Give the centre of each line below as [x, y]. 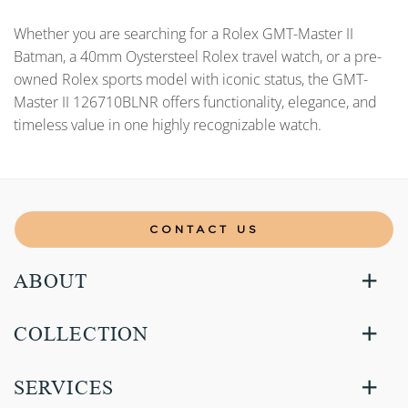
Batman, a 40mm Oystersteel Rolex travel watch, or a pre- [198, 57]
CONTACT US [204, 229]
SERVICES [64, 387]
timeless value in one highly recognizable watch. [168, 125]
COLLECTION [81, 334]
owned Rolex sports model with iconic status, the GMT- [191, 80]
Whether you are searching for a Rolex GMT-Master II [184, 34]
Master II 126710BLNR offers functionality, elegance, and [195, 102]
